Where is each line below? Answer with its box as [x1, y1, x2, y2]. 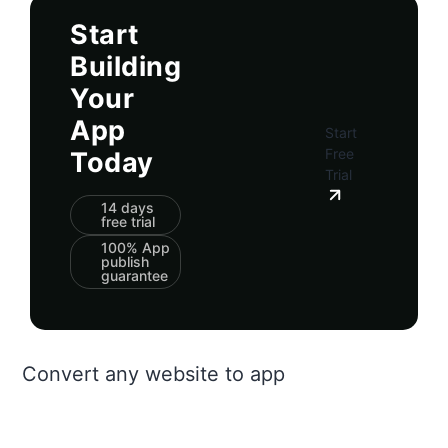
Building [70, 49, 181, 83]
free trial [101, 212, 155, 230]
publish [101, 252, 149, 270]
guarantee [101, 266, 168, 284]
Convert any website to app [22, 361, 285, 386]
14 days [101, 198, 154, 216]
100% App [101, 238, 170, 256]
